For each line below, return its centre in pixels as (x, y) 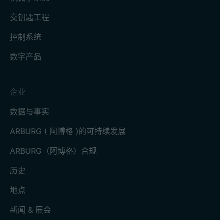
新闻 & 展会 (30, 209)
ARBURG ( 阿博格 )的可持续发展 (68, 131)
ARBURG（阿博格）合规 (53, 151)
